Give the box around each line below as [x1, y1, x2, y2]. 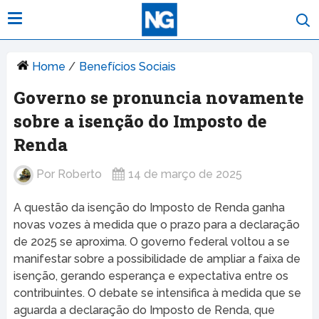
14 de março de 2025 [127, 167, 242, 182]
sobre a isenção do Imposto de [13, 110, 267, 133]
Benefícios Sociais [78, 60, 176, 74]
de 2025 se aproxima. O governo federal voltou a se [13, 235, 290, 249]
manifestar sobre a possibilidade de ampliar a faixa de [13, 252, 300, 266]
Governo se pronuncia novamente [13, 86, 304, 110]
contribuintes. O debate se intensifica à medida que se [13, 286, 301, 300]
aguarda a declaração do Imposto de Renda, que [13, 303, 275, 318]
